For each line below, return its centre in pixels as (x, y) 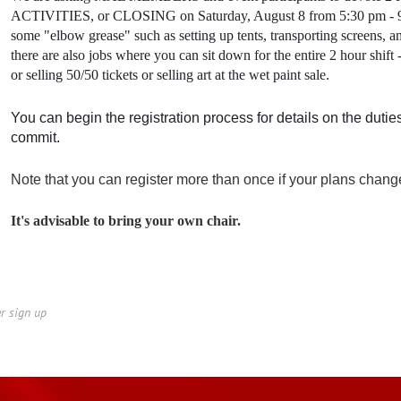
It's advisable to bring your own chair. (126, 220)
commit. (36, 137)
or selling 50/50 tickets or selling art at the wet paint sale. (171, 75)
